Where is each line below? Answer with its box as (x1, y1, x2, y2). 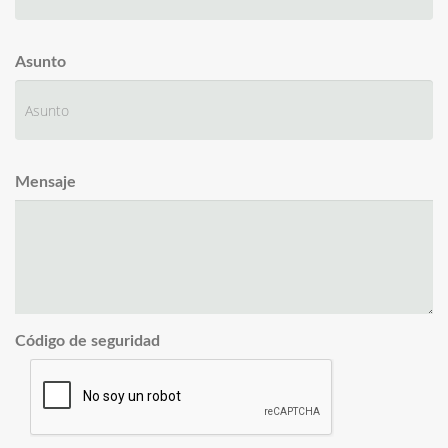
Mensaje (15, 174, 76, 190)
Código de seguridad (15, 333, 160, 349)
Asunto (15, 54, 66, 70)
